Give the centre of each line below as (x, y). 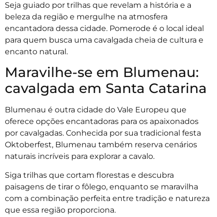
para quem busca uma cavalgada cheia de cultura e (104, 40)
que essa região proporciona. (60, 210)
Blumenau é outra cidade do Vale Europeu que (96, 110)
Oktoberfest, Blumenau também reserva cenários (101, 145)
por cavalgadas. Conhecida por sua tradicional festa (103, 133)
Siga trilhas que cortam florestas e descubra (89, 175)
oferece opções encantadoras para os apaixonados (102, 122)
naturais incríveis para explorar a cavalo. (81, 156)
